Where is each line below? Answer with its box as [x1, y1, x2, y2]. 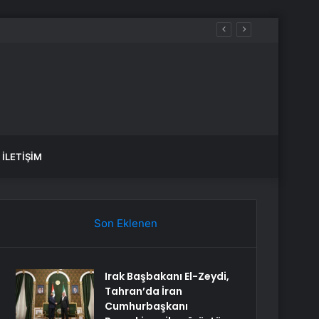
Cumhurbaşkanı [105, 299, 189, 313]
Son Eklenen [93, 216, 157, 230]
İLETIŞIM [2, 151, 42, 162]
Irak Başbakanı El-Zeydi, [105, 269, 230, 283]
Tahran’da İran [105, 284, 183, 298]
